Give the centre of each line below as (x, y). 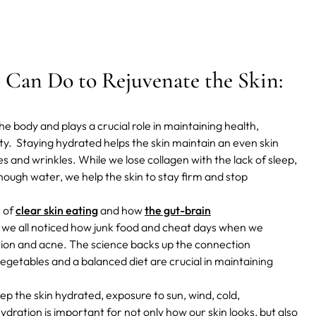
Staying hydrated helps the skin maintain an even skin (147, 143)
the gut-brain (178, 211)
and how (121, 211)
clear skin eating (57, 211)
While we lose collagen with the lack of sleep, (188, 160)
